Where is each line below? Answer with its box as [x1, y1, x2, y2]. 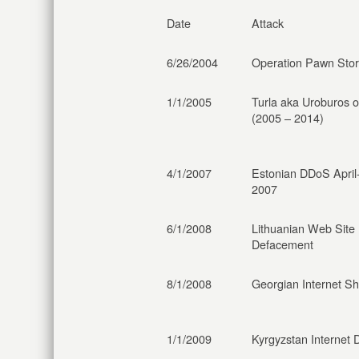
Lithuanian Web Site [252, 220, 355, 236]
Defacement [252, 236, 313, 252]
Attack [252, 14, 284, 31]
